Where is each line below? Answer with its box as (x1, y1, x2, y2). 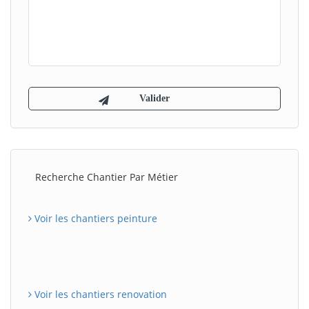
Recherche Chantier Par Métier (35, 170, 178, 183)
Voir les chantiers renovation (32, 287, 167, 301)
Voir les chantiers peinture (32, 211, 157, 225)
